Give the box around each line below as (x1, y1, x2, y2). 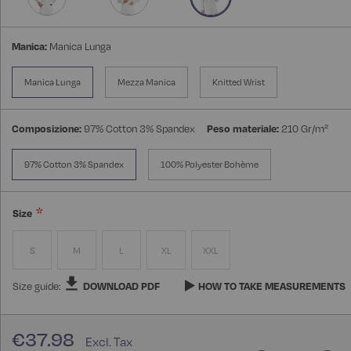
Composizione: (12, 122, 81, 136)
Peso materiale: (207, 122, 279, 136)
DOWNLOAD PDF (83, 280, 160, 293)
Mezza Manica (118, 77, 175, 89)
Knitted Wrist (212, 77, 265, 89)
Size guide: (13, 280, 63, 293)
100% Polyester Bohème (161, 159, 259, 171)
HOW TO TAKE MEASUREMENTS (198, 280, 346, 293)
